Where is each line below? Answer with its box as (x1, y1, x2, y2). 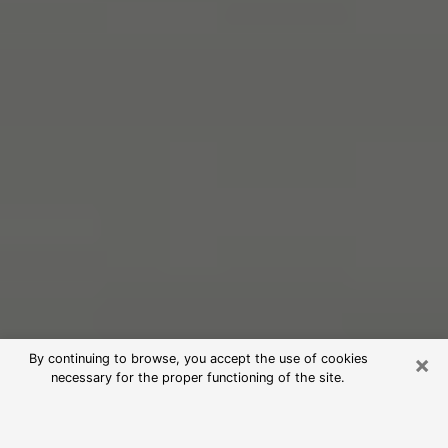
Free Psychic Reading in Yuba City (15, 397, 404, 426)
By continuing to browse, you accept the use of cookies (28, 351, 368, 366)
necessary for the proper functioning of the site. (51, 370, 345, 385)
